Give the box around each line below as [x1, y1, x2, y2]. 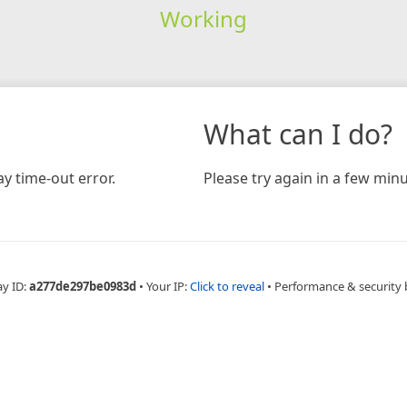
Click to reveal [190, 277, 264, 294]
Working [159, 3, 247, 34]
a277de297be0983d [29, 277, 136, 294]
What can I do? [203, 114, 392, 153]
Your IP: [146, 277, 190, 294]
